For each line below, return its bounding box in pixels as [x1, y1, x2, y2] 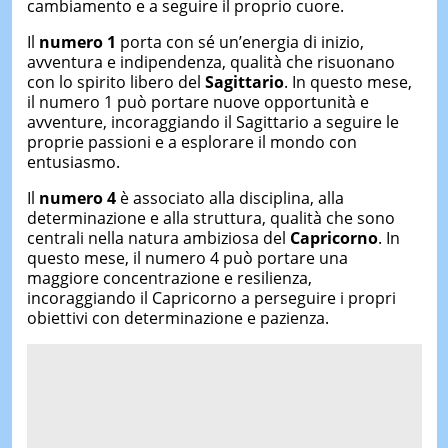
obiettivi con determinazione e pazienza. [26, 306, 329, 329]
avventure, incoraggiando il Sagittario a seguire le [26, 110, 399, 133]
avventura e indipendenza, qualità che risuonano [26, 50, 395, 73]
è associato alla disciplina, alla [115, 186, 344, 209]
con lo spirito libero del [26, 70, 205, 93]
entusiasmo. [26, 150, 120, 173]
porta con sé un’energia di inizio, [115, 30, 364, 53]
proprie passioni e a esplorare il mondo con [26, 130, 357, 153]
